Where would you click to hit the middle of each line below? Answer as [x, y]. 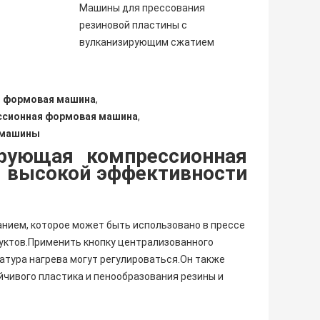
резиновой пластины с [133, 25]
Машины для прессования [142, 7]
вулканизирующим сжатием [147, 42]
